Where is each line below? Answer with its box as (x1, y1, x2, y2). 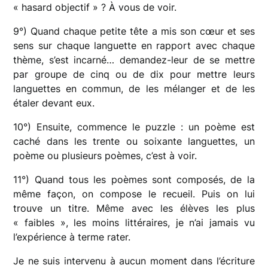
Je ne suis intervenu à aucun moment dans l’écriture (13, 254, 255, 267)
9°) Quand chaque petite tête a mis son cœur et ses (13, 25, 255, 37)
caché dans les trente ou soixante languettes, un (13, 135, 255, 147)
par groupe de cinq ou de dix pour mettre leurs (13, 68, 255, 80)
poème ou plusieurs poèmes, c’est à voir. (13, 149, 197, 162)
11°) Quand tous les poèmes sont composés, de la (13, 173, 255, 185)
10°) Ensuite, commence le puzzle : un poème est (13, 120, 255, 133)
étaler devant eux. (13, 96, 95, 109)
